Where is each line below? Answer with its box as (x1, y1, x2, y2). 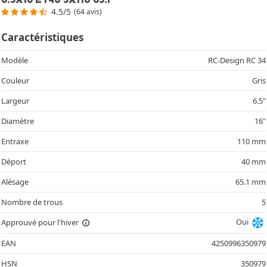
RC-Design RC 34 (208, 54, 266, 66)
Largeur (1, 95, 29, 106)
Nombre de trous (1, 196, 63, 207)
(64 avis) (74, 6, 103, 17)
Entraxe (1, 135, 29, 147)
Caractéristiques (1, 30, 83, 44)
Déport (1, 156, 26, 167)
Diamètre (1, 115, 34, 126)
